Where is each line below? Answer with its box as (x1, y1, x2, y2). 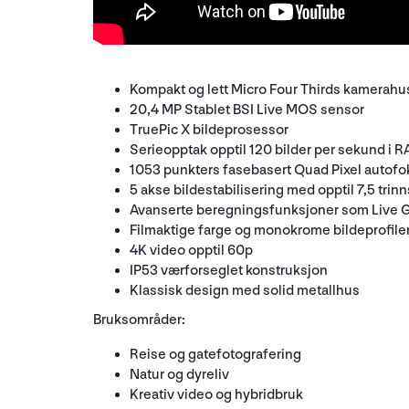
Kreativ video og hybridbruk (130, 385, 303, 404)
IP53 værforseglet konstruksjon (130, 261, 328, 279)
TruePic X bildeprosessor (130, 121, 288, 139)
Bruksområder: (93, 310, 185, 329)
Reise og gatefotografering (130, 345, 301, 363)
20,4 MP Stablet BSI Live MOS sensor (130, 100, 364, 119)
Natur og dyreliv (130, 365, 229, 383)
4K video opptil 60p (130, 241, 253, 259)
